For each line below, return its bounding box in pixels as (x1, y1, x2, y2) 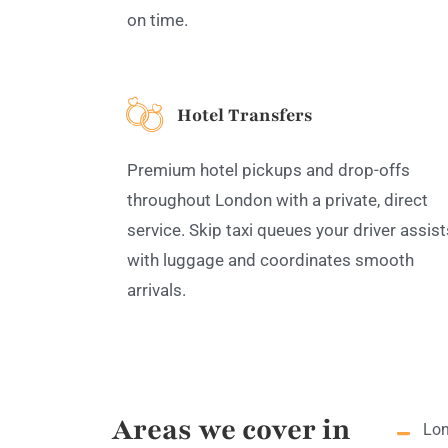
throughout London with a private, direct (127, 190, 428, 211)
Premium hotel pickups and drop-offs (127, 160, 410, 181)
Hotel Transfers (177, 103, 312, 128)
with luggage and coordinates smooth (127, 250, 414, 271)
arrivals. (127, 280, 186, 301)
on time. (127, 9, 188, 30)
